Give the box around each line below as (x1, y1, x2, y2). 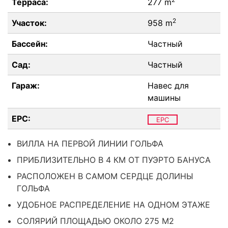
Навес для (148, 80, 189, 91)
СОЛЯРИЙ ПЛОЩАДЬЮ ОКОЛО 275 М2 (17, 216, 174, 226)
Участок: (12, 18, 47, 28)
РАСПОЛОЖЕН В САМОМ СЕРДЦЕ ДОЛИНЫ (17, 171, 193, 181)
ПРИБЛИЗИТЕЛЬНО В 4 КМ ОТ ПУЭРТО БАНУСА (17, 155, 211, 165)
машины (148, 93, 181, 103)
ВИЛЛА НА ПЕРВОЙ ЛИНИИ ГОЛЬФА (17, 138, 163, 149)
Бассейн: (12, 39, 48, 49)
